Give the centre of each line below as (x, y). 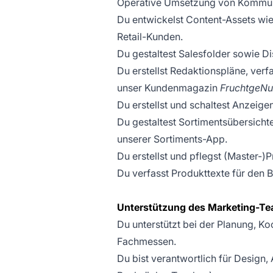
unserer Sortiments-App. (172, 139)
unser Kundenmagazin (168, 88)
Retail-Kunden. (150, 37)
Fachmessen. (147, 241)
